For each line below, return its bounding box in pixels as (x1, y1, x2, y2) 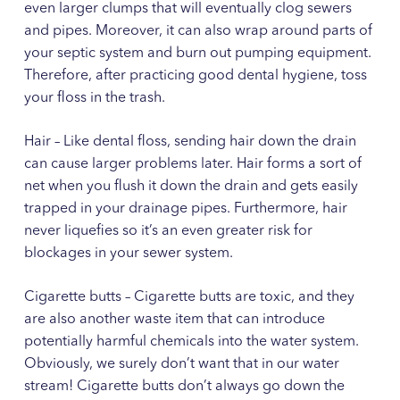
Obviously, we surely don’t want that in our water (23, 356, 339, 371)
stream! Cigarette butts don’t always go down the (23, 379, 345, 394)
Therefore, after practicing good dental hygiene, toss (23, 68, 367, 83)
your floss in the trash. (23, 90, 165, 105)
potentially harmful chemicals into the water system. (23, 334, 359, 349)
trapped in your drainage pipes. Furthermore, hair (23, 201, 347, 216)
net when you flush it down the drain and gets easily (23, 179, 358, 194)
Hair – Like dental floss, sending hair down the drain (23, 134, 356, 149)
